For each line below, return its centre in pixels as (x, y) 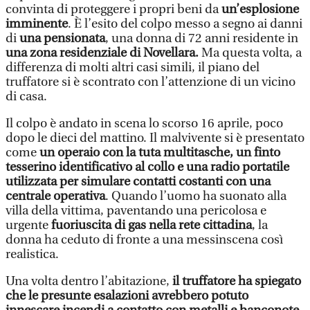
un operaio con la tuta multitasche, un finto (160, 153)
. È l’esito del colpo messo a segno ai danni (185, 24)
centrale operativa (55, 196)
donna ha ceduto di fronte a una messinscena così (144, 240)
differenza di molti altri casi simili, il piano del (133, 67)
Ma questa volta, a (252, 53)
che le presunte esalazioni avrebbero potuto (127, 296)
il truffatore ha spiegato (237, 281)
